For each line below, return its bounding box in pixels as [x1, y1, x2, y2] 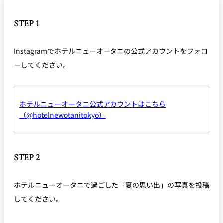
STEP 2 [14, 152, 40, 163]
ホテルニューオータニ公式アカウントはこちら [19, 99, 166, 109]
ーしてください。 [14, 60, 70, 70]
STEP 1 [14, 18, 39, 29]
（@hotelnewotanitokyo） [19, 110, 106, 120]
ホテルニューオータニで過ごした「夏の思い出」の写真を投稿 [14, 180, 209, 190]
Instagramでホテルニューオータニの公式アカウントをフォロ [14, 46, 208, 56]
